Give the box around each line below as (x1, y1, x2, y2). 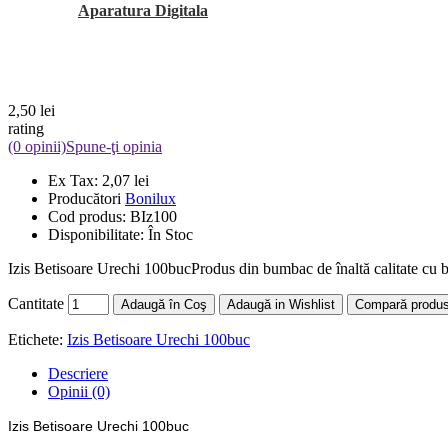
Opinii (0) (48, 382, 110, 400)
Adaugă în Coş (121, 296, 207, 312)
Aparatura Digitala (78, 2, 208, 20)
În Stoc (148, 225, 193, 243)
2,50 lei (8, 101, 55, 119)
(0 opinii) (8, 137, 66, 155)
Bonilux (125, 189, 176, 207)
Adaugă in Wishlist (227, 296, 335, 312)
